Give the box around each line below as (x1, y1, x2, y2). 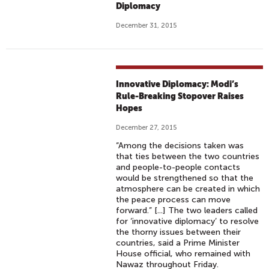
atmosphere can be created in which (116, 184, 261, 194)
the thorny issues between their (116, 227, 241, 237)
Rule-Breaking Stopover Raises (116, 91, 244, 101)
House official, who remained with (116, 249, 251, 259)
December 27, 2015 (116, 124, 177, 131)
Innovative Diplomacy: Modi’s (116, 79, 239, 89)
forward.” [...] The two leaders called (116, 205, 258, 216)
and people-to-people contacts (116, 162, 241, 172)
